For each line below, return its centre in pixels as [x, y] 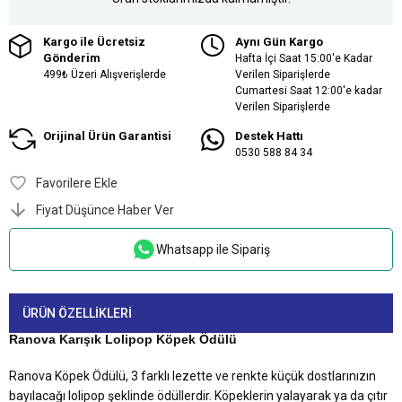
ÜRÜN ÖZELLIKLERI [77, 314]
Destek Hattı [269, 135]
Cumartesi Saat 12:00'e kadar [309, 90]
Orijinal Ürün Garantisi [107, 135]
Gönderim [72, 57]
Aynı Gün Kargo [279, 41]
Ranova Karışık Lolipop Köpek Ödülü [123, 340]
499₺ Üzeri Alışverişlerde [105, 74]
